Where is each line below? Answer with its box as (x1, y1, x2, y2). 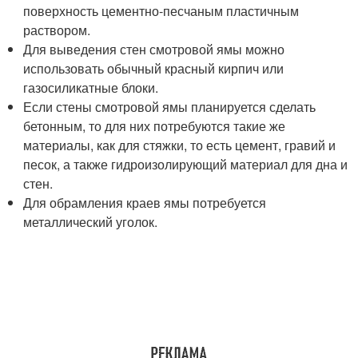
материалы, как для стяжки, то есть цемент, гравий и (23, 135, 336, 154)
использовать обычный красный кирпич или (23, 58, 284, 78)
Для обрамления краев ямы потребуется (23, 193, 267, 212)
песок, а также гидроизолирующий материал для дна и (23, 154, 348, 173)
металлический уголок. (23, 212, 158, 231)
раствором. (23, 20, 91, 39)
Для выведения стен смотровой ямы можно (23, 39, 285, 58)
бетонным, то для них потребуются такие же (23, 116, 286, 135)
